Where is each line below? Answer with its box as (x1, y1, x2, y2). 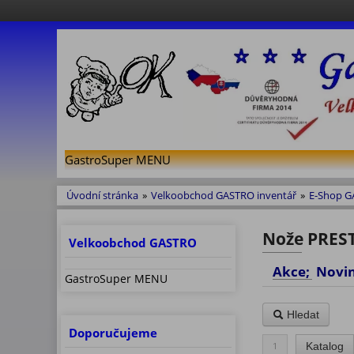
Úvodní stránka (66, 189, 138, 203)
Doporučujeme (69, 325, 157, 342)
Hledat (284, 308, 319, 322)
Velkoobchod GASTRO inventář (151, 189, 296, 203)
